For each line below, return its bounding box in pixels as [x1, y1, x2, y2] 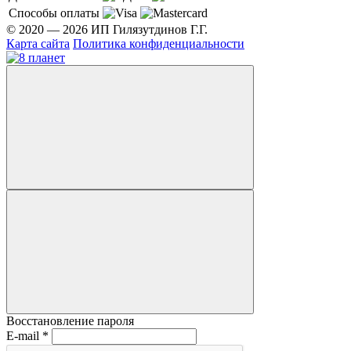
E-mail [6, 328, 42, 342]
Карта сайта [6, 36, 70, 50]
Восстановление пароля [6, 313, 134, 327]
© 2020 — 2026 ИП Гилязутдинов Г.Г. [6, 22, 208, 36]
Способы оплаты [9, 5, 100, 20]
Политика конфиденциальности [73, 36, 244, 50]
